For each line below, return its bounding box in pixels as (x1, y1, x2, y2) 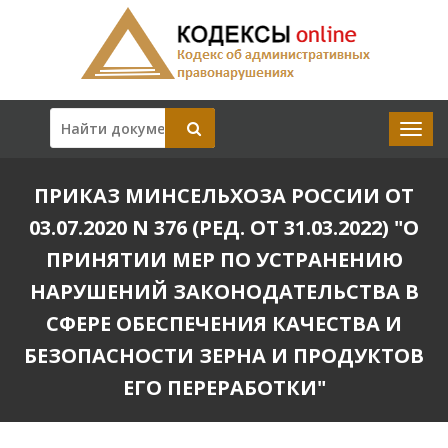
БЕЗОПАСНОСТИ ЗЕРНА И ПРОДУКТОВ (24, 342, 424, 369)
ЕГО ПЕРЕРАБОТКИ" (122, 374, 326, 401)
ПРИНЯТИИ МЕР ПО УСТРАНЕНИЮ (45, 246, 403, 273)
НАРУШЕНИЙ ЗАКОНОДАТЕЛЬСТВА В (29, 278, 419, 305)
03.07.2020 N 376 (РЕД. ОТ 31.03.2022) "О (29, 214, 419, 241)
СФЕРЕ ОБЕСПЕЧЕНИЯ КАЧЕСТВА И (46, 310, 402, 337)
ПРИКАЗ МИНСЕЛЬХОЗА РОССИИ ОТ (34, 182, 414, 209)
